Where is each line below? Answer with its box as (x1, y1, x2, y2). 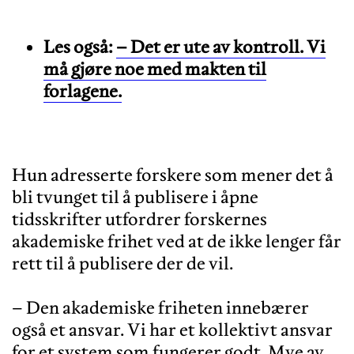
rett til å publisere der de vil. (12, 251, 233, 274)
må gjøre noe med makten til (43, 57, 266, 80)
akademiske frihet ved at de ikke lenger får (12, 229, 341, 252)
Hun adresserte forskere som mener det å (12, 163, 333, 186)
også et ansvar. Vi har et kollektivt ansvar (12, 318, 333, 341)
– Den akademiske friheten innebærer (12, 296, 309, 318)
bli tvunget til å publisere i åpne (12, 185, 258, 208)
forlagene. (43, 79, 122, 102)
